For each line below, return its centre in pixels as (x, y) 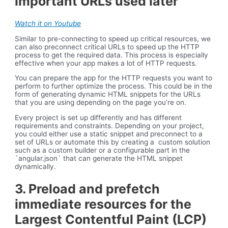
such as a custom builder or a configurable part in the (103, 150)
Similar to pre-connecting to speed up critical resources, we (113, 38)
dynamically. (36, 167)
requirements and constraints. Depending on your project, (110, 126)
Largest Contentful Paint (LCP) (111, 219)
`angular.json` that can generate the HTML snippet (99, 159)
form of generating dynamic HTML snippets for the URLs (108, 94)
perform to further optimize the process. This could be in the (114, 86)
